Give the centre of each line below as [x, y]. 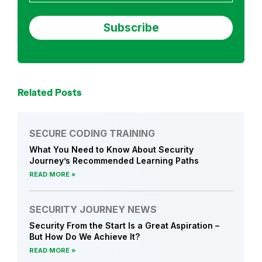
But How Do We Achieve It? [85, 237]
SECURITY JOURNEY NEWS [93, 210]
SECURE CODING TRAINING [92, 134]
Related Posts [50, 92]
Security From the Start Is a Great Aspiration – [124, 226]
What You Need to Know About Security [111, 150]
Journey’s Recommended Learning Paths [114, 161]
